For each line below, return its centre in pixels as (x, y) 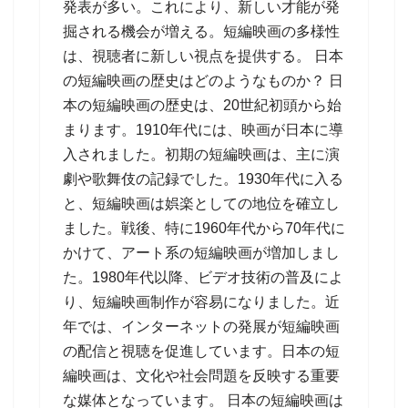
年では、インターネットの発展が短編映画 (201, 326)
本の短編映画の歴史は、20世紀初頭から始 (202, 105)
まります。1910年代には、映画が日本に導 (203, 130)
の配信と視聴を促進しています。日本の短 (201, 351)
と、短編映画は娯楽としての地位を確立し (201, 204)
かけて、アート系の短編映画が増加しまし (201, 253)
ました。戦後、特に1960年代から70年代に (204, 228)
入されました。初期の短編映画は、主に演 (201, 154)
